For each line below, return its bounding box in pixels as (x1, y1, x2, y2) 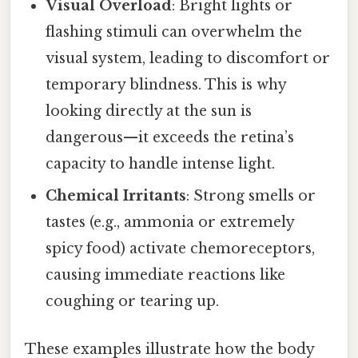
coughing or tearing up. (46, 292, 220, 311)
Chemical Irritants (46, 187, 187, 205)
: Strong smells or (186, 187, 316, 205)
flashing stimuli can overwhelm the (46, 23, 303, 42)
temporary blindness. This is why (46, 76, 287, 94)
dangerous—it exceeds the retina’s (46, 129, 295, 147)
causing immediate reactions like (46, 266, 286, 284)
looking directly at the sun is (46, 102, 253, 121)
